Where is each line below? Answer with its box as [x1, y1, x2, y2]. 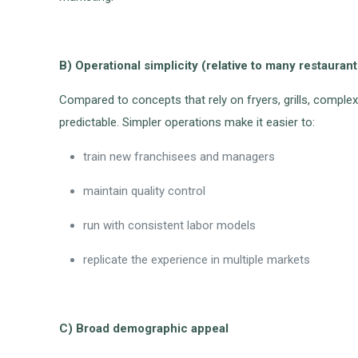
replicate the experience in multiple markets [83, 253, 311, 268]
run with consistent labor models [83, 218, 257, 233]
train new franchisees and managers [83, 149, 276, 165]
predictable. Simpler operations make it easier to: [59, 115, 316, 130]
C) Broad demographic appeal [59, 321, 229, 336]
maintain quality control [83, 184, 206, 199]
